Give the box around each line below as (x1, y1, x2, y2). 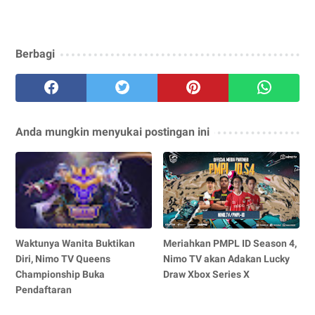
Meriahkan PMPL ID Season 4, (163, 237, 297, 249)
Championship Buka (15, 268, 105, 280)
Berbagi (15, 46, 55, 60)
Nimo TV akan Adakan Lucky (163, 252, 290, 264)
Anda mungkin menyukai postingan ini (15, 124, 210, 139)
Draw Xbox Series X (163, 268, 250, 280)
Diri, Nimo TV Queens (15, 252, 110, 264)
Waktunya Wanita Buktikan (15, 237, 135, 249)
